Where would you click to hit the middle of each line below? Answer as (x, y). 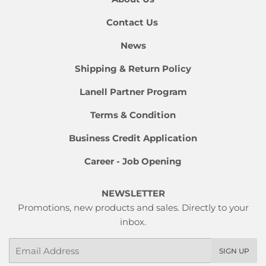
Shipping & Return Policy (133, 69)
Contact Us (133, 23)
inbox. (133, 222)
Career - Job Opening (133, 161)
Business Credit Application (133, 138)
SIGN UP (234, 251)
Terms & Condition (133, 115)
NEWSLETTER (133, 194)
